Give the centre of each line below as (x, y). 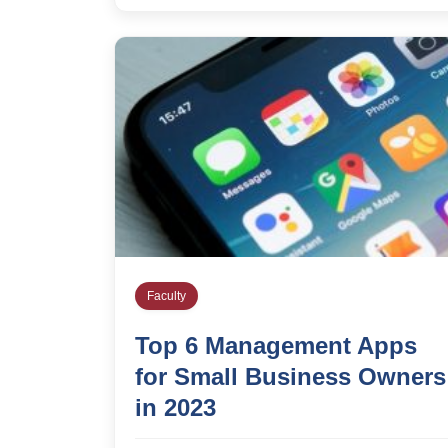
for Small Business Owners (290, 376)
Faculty (166, 295)
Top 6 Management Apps (276, 345)
